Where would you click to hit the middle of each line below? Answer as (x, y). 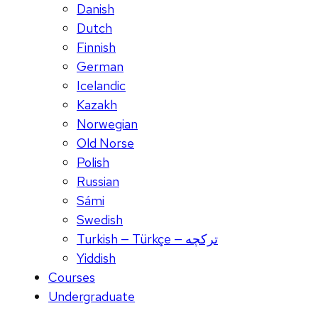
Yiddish (96, 258)
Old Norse (105, 143)
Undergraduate (92, 297)
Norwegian (107, 124)
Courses (72, 278)
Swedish (100, 220)
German (100, 67)
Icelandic (101, 86)
